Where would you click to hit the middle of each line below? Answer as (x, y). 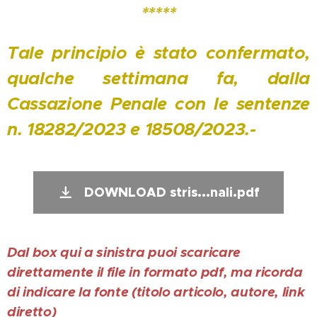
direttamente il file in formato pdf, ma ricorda (155, 272)
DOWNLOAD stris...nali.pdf (172, 192)
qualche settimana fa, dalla (158, 79)
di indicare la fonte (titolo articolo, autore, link (156, 292)
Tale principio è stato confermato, (158, 53)
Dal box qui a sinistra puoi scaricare (124, 253)
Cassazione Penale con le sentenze (158, 104)
